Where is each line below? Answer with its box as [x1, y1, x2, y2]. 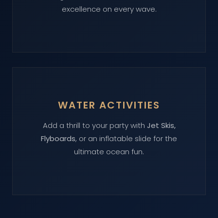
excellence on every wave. [61, 4, 157, 14]
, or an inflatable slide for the [75, 133, 177, 144]
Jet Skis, [146, 120, 176, 130]
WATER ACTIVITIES [58, 98, 160, 112]
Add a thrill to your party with [42, 120, 147, 130]
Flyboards [41, 133, 75, 144]
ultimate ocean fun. [74, 146, 144, 157]
